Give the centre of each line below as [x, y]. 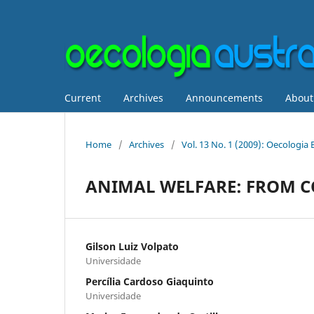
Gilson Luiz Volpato [132, 246]
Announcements [224, 97]
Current [83, 97]
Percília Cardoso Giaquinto [150, 281]
